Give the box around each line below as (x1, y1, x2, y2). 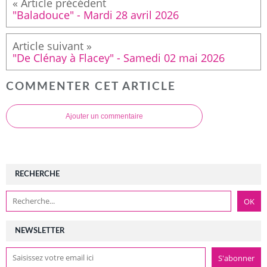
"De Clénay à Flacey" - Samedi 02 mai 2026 (13, 50, 225, 65)
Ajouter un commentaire (66, 112, 143, 121)
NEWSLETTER (15, 227, 64, 235)
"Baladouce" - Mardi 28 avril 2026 (13, 7, 179, 22)
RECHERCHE (15, 170, 60, 179)
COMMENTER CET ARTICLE (6, 81, 176, 93)
